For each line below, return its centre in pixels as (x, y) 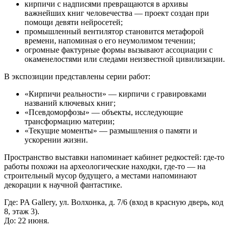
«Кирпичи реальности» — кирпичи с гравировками (116, 94)
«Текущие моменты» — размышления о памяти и (111, 130)
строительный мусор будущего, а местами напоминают (100, 175)
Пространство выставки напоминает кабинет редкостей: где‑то (114, 157)
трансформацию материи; (70, 121)
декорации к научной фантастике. (63, 185)
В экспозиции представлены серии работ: (77, 76)
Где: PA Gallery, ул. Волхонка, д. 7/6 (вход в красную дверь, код (114, 202)
